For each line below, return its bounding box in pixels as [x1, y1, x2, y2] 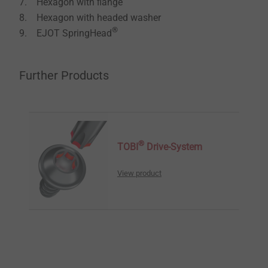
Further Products [19, 68, 109, 83]
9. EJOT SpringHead [19, 28, 112, 39]
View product [117, 169, 162, 178]
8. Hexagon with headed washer [19, 12, 161, 23]
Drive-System [144, 141, 202, 153]
